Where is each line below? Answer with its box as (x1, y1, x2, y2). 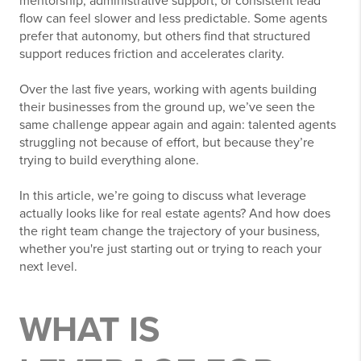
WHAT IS (19, 309, 160, 352)
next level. (19, 259, 77, 276)
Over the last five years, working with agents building (19, 81, 317, 98)
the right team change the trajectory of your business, (19, 223, 320, 240)
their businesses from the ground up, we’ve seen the (19, 99, 315, 116)
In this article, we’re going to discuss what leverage (19, 188, 306, 205)
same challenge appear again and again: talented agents (19, 117, 336, 134)
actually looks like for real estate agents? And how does (19, 205, 330, 222)
